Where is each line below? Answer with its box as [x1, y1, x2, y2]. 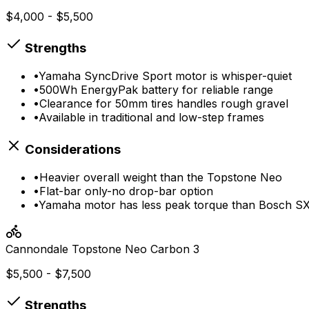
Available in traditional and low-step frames [39, 110, 264, 125]
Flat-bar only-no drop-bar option [39, 183, 213, 198]
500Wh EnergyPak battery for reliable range [39, 83, 273, 97]
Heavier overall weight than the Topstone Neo [39, 170, 282, 184]
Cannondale [6, 241, 68, 256]
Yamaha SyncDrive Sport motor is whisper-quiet [39, 69, 292, 83]
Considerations [22, 141, 121, 157]
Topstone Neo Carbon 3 [72, 241, 199, 256]
